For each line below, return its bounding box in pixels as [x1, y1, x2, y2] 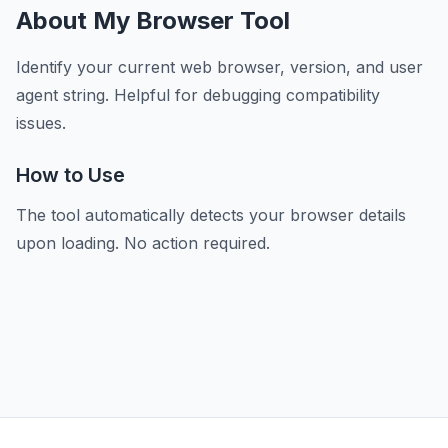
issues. [16, 113, 66, 133]
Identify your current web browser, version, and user [16, 57, 423, 77]
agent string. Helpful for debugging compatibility [16, 85, 380, 105]
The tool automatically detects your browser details [16, 205, 406, 225]
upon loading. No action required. [16, 233, 270, 253]
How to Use [16, 163, 125, 187]
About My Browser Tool [16, 6, 290, 35]
